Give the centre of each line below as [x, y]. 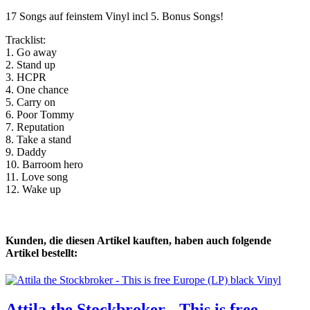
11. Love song [37, 177]
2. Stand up [30, 65]
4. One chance [37, 90]
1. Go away [31, 53]
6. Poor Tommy [40, 115]
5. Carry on [30, 102]
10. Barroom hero [44, 165]
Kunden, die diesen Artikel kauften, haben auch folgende [138, 240]
